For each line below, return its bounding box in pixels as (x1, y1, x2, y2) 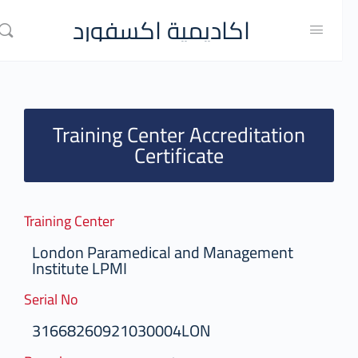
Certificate (142, 136, 232, 175)
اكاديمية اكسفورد (80, 7, 258, 53)
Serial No (32, 286, 86, 312)
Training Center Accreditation (61, 115, 313, 154)
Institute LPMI (40, 253, 135, 283)
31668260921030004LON (40, 316, 219, 345)
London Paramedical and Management (40, 237, 301, 267)
